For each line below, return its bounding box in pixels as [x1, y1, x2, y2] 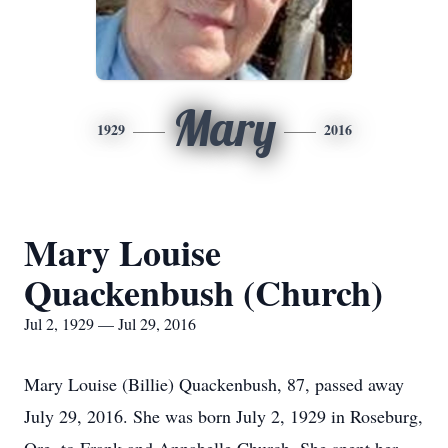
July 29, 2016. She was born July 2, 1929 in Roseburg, [24, 404, 423, 428]
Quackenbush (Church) [24, 266, 383, 318]
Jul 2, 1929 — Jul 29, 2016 [24, 313, 196, 334]
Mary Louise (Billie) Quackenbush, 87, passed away [24, 372, 404, 396]
